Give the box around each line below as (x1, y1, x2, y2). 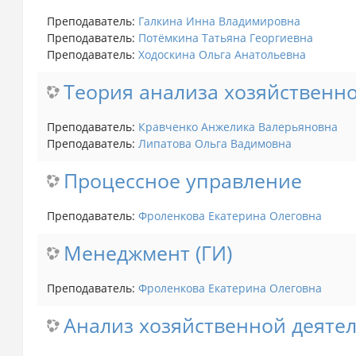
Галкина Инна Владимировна (137, 13, 300, 29)
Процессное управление (63, 167, 302, 194)
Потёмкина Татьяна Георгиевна (137, 29, 313, 45)
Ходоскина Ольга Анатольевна (137, 46, 306, 62)
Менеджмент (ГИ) (63, 239, 232, 266)
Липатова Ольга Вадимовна (137, 135, 292, 151)
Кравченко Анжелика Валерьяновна (137, 118, 338, 134)
